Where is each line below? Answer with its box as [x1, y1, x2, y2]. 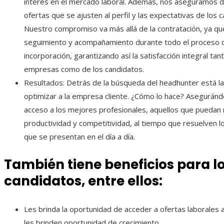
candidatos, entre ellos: [4, 172, 162, 190]
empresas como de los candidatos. [24, 64, 144, 74]
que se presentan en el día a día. [24, 131, 135, 142]
